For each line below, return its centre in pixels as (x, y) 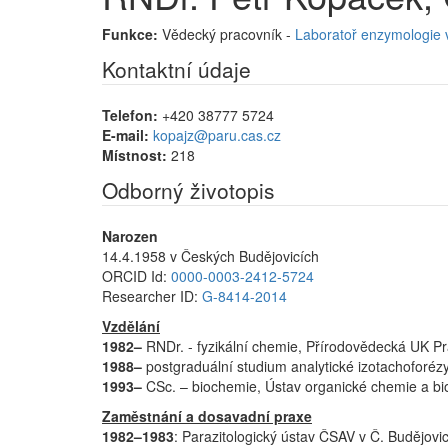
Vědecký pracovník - (226, 33)
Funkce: (130, 33)
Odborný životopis (188, 189)
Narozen (130, 235)
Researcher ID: (150, 295)
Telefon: (130, 114)
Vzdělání (131, 325)
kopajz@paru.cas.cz (217, 134)
